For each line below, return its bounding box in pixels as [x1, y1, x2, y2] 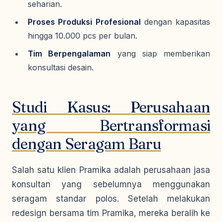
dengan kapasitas [140, 17, 210, 27]
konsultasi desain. [28, 62, 94, 72]
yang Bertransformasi [12, 116, 210, 135]
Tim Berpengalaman [28, 49, 111, 58]
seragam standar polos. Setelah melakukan [12, 194, 210, 204]
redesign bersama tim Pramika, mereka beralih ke [12, 208, 210, 218]
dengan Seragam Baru [12, 135, 161, 153]
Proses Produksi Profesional [28, 17, 141, 27]
